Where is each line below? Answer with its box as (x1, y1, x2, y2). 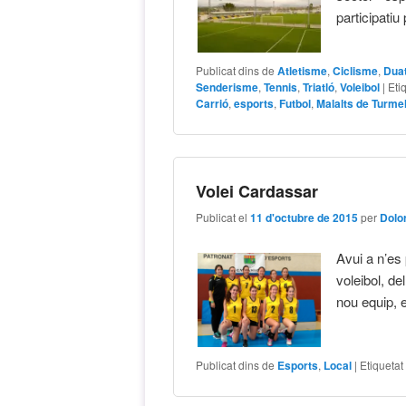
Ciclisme (333, 63, 379, 80)
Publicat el (196, 208, 251, 225)
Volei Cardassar (196, 179, 319, 204)
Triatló (303, 79, 335, 96)
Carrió (196, 95, 229, 112)
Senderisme (196, 79, 259, 96)
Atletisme (277, 63, 328, 80)
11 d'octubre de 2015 (250, 208, 359, 226)
